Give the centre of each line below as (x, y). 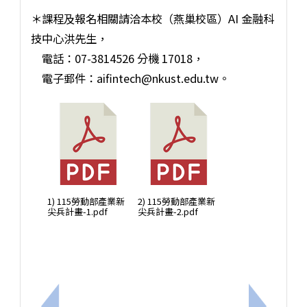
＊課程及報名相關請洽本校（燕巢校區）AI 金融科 (152, 19)
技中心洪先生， (69, 39)
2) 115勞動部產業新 (177, 201)
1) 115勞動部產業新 (86, 201)
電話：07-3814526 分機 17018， (117, 59)
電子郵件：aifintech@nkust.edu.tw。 (130, 78)
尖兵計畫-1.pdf (78, 211)
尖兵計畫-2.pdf (168, 211)
